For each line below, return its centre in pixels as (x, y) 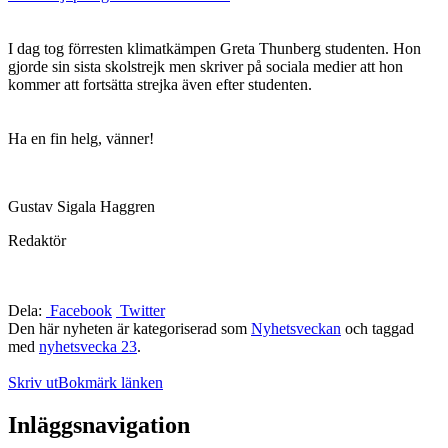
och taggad (377, 329)
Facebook (79, 311)
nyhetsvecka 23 (88, 347)
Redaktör (37, 241)
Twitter (140, 311)
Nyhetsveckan (296, 329)
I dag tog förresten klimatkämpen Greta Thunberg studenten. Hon (214, 49)
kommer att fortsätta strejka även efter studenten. (160, 85)
